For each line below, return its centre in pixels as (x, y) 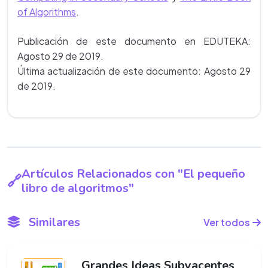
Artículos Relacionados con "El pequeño (133, 174)
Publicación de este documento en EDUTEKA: (134, 41)
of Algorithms (47, 12)
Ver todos (227, 223)
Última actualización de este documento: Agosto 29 (134, 71)
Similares (53, 222)
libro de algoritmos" (78, 188)
